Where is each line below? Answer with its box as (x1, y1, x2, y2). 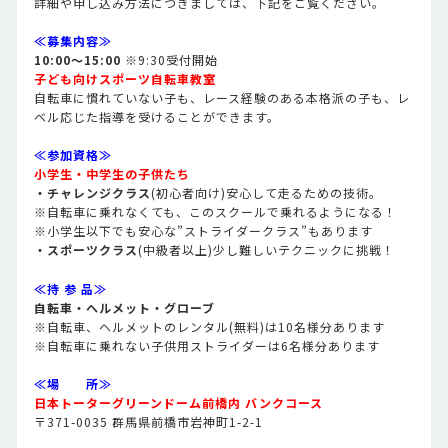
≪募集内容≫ (34, 32, 112, 50)
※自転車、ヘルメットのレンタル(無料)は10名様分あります (34, 317, 385, 335)
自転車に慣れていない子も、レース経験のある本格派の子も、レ (34, 89, 410, 107)
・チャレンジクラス (34, 184, 151, 202)
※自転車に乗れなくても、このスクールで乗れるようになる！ (34, 203, 397, 221)
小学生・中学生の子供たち (34, 165, 190, 183)
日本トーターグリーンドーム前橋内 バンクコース (34, 393, 323, 411)
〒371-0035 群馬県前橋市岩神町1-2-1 (34, 412, 263, 430)
